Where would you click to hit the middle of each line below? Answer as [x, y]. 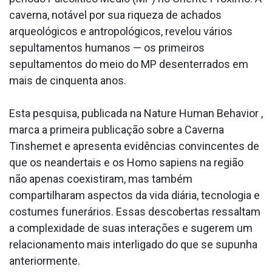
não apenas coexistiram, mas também [101, 179]
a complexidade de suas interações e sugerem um [131, 228]
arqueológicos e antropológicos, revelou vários [121, 32]
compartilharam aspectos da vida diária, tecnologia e [134, 195]
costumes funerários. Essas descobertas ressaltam [135, 212]
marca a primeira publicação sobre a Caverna [117, 130]
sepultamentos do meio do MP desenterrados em [129, 64]
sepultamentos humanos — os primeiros [107, 48]
